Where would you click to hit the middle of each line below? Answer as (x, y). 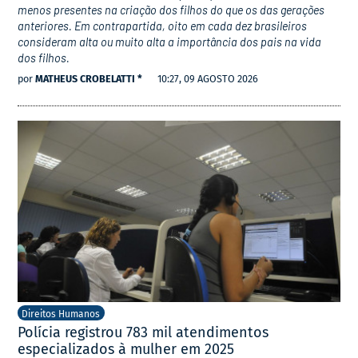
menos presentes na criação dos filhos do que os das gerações (171, 10)
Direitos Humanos (61, 314)
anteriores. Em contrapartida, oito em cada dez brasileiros (163, 26)
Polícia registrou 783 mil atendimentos (143, 333)
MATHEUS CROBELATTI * (89, 79)
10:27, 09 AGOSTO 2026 (208, 79)
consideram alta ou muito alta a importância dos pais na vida (170, 42)
